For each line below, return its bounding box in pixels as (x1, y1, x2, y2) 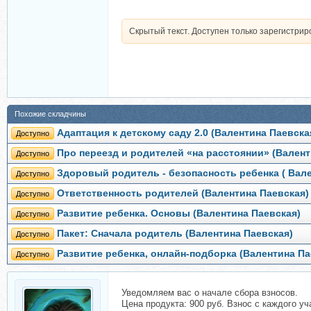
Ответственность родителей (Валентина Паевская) (57, 188, 309, 199)
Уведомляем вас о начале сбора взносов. (121, 287, 298, 298)
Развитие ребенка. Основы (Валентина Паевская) (57, 208, 301, 219)
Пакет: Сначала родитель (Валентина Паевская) (57, 228, 293, 239)
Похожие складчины (15, 110, 86, 118)
